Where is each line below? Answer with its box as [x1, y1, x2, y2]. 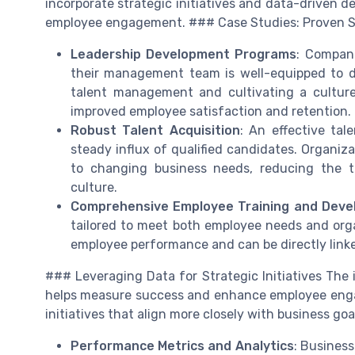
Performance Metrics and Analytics [71, 338, 294, 353]
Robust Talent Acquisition [71, 122, 240, 138]
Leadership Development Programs [71, 46, 297, 62]
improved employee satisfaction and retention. [71, 103, 351, 119]
